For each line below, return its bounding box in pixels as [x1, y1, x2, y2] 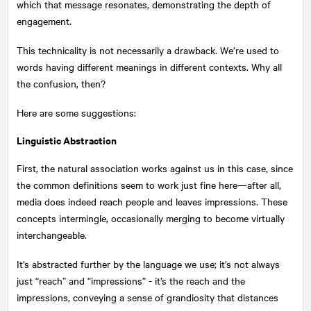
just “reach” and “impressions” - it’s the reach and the [17, 273, 245, 287]
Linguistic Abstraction [17, 132, 117, 147]
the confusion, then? [17, 76, 106, 90]
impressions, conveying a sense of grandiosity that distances [17, 289, 278, 304]
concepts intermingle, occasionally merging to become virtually [17, 210, 285, 225]
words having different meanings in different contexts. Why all [17, 59, 282, 74]
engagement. [17, 13, 72, 28]
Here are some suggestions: [17, 105, 136, 119]
